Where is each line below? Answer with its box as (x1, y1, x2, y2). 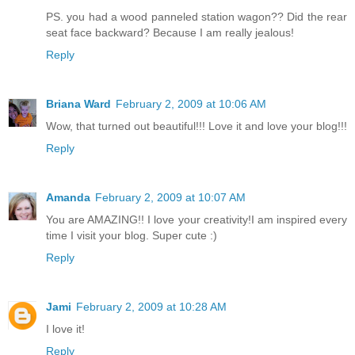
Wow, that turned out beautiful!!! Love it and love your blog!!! (46, 120, 347, 133)
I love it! (46, 323, 85, 336)
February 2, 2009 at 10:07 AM (95, 191, 246, 204)
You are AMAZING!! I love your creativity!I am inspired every (46, 213, 347, 227)
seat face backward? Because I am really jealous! (46, 26, 294, 40)
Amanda (46, 191, 90, 204)
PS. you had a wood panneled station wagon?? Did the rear (46, 10, 347, 24)
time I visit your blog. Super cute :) (46, 229, 217, 242)
